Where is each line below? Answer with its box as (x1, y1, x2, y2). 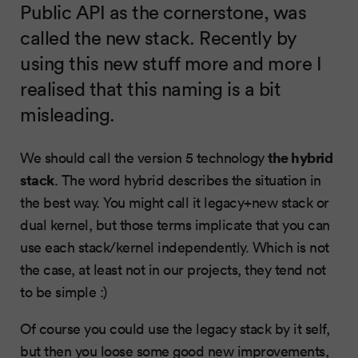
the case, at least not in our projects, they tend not (20, 259, 326, 279)
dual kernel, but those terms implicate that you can (20, 214, 330, 234)
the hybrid (268, 146, 332, 167)
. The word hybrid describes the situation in (54, 169, 321, 189)
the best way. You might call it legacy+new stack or (20, 192, 329, 212)
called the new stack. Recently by (20, 24, 297, 50)
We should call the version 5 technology (20, 147, 268, 167)
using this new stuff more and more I (20, 50, 321, 75)
